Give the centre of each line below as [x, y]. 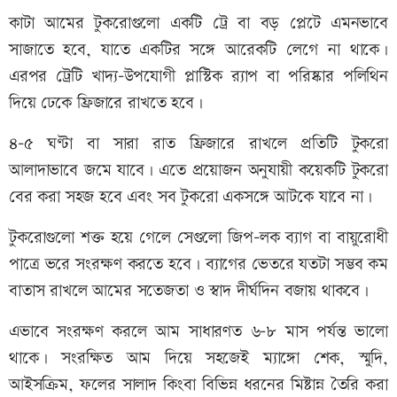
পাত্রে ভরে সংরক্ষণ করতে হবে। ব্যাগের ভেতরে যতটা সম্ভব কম [198, 264]
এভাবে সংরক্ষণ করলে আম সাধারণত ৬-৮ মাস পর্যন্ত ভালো [198, 331]
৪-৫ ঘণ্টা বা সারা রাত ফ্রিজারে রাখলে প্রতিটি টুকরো [198, 144]
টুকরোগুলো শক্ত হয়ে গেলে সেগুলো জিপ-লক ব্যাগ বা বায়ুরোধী [198, 237]
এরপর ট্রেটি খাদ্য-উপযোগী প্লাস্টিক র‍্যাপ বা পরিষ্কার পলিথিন [198, 76]
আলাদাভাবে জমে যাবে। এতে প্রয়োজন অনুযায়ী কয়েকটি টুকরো [198, 170]
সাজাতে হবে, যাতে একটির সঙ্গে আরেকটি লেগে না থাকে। [198, 50]
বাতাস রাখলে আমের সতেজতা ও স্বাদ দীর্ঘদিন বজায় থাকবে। [189, 291]
